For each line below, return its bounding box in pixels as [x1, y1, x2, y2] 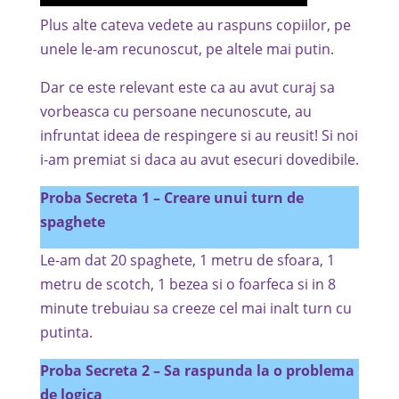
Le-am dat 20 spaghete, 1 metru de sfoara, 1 [39, 250, 335, 270]
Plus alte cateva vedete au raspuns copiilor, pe [39, 15, 351, 35]
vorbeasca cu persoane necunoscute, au [39, 102, 312, 121]
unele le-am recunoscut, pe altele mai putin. [39, 39, 334, 59]
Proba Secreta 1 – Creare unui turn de [39, 188, 304, 208]
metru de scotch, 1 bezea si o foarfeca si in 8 [39, 274, 336, 294]
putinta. [39, 322, 93, 342]
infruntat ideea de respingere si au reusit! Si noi [39, 126, 358, 145]
